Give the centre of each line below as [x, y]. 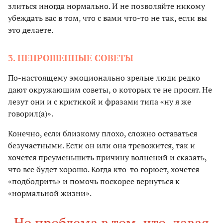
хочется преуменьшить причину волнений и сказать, [107, 158]
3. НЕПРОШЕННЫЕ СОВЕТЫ [71, 58]
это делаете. [31, 30]
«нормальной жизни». [50, 193]
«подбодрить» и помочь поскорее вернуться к [94, 181]
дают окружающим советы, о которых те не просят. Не [110, 90]
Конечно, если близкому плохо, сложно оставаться [103, 134]
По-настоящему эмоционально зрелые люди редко [104, 78]
